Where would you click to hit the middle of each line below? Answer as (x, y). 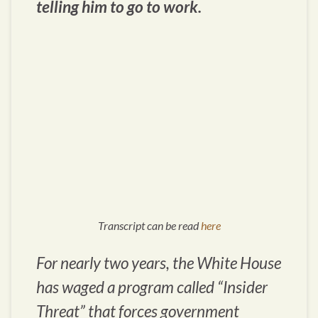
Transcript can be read (149, 225)
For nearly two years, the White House (159, 263)
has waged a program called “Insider (152, 287)
